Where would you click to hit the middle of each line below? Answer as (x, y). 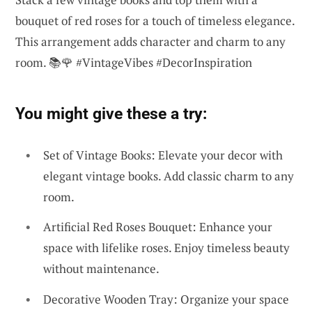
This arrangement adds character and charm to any (150, 41)
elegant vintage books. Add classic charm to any (169, 175)
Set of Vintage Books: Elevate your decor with (163, 155)
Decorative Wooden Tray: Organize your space (166, 299)
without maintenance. (101, 269)
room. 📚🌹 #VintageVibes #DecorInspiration (134, 62)
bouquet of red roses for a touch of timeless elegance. (155, 20)
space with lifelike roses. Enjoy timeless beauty (166, 248)
